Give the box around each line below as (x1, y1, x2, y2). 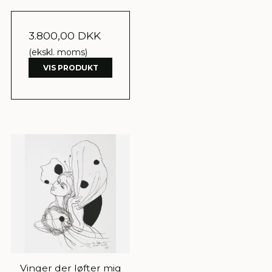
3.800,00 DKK (29, 29, 101, 42)
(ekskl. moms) (29, 47, 87, 58)
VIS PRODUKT (42, 63, 98, 72)
